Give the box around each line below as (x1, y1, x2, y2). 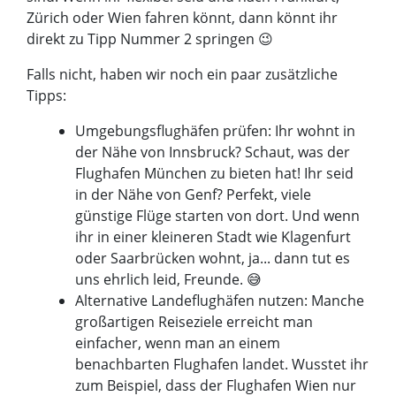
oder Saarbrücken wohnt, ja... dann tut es (75, 248, 351, 269)
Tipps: (27, 86, 66, 106)
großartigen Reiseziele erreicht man (75, 312, 314, 332)
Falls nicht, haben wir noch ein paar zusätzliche (27, 65, 338, 85)
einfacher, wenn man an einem (75, 333, 281, 354)
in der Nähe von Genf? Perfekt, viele (75, 185, 312, 205)
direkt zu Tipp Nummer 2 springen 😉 (27, 29, 273, 49)
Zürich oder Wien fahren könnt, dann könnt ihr (27, 8, 338, 28)
